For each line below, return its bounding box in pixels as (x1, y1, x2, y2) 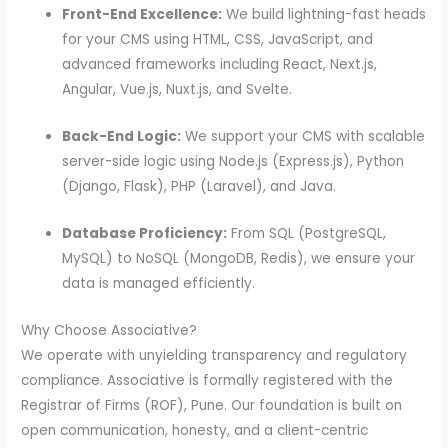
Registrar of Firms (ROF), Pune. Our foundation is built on (21, 396, 403, 416)
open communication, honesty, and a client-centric (21, 421, 369, 441)
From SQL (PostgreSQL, (227, 224, 387, 244)
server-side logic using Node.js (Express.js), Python (62, 152, 405, 172)
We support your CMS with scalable (181, 127, 426, 147)
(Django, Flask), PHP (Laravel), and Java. (62, 177, 337, 197)
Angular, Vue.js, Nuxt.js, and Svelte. (62, 80, 293, 100)
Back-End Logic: (62, 127, 182, 147)
